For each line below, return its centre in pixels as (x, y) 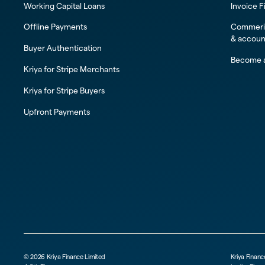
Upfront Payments (56, 112)
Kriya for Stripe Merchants (71, 70)
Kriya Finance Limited (75, 257)
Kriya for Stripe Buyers (64, 91)
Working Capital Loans (64, 6)
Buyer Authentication (62, 49)
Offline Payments (55, 27)
